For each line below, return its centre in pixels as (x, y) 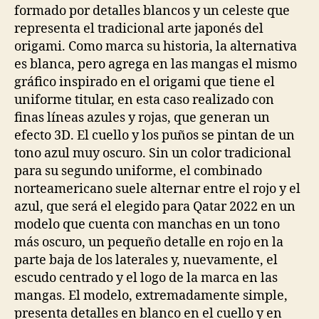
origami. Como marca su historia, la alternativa (156, 47)
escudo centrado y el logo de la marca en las (146, 278)
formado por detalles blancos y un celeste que (152, 11)
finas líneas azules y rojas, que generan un (142, 118)
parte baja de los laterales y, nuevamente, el (146, 260)
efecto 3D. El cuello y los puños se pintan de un (155, 136)
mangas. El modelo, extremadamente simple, (151, 296)
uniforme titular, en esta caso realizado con (144, 100)
